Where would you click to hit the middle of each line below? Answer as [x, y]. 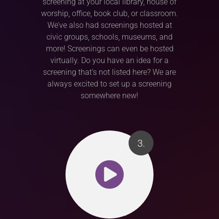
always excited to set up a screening [109, 84]
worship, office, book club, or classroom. [109, 14]
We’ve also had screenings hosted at [109, 25]
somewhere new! [109, 96]
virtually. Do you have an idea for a [109, 61]
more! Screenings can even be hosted [109, 49]
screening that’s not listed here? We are [109, 72]
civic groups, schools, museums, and [109, 37]
